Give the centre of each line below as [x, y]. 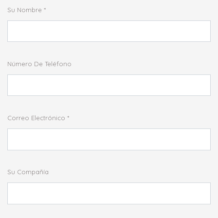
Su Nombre [25, 9]
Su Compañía [28, 172]
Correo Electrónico [36, 118]
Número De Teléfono [39, 64]
